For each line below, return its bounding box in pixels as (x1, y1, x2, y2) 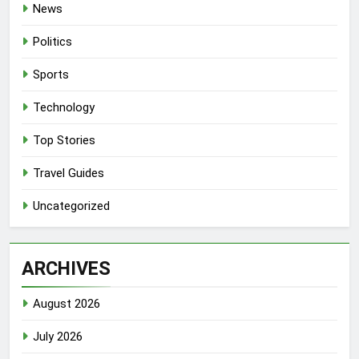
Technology (33, 99, 95, 115)
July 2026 (33, 329, 83, 344)
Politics (33, 34, 72, 49)
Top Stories (33, 132, 95, 147)
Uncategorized (33, 198, 110, 213)
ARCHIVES (22, 256, 111, 280)
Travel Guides (33, 165, 104, 180)
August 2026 (33, 296, 100, 311)
